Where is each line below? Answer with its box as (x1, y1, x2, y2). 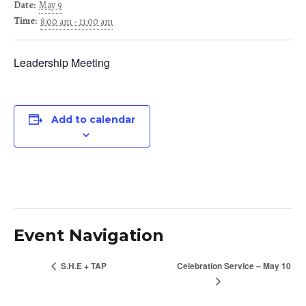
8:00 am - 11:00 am (40, 15, 113, 29)
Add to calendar (51, 113, 135, 126)
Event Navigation (14, 225, 164, 245)
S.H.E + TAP (58, 259, 107, 272)
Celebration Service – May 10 (177, 259, 292, 272)
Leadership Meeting (14, 55, 110, 71)
